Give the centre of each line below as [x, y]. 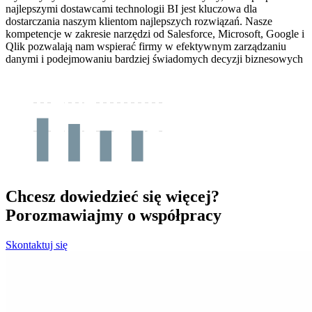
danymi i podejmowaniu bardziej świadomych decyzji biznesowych [154, 59]
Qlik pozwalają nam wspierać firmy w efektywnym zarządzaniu [146, 47]
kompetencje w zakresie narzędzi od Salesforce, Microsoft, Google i [155, 34]
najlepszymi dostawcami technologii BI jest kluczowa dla [131, 9]
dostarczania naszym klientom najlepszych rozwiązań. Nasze [139, 22]
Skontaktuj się [37, 245]
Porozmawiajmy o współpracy [114, 216]
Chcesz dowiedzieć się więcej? [112, 197]
